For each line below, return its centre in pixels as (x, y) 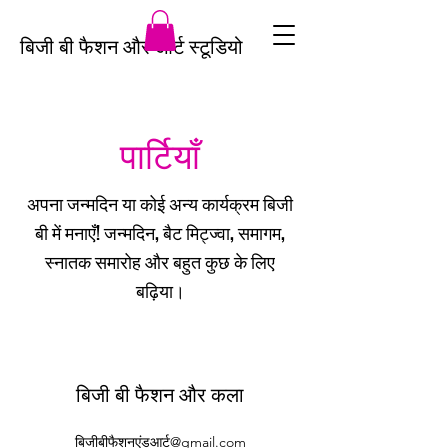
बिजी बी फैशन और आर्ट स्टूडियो (131, 44)
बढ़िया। (160, 290)
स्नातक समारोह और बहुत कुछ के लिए (160, 261)
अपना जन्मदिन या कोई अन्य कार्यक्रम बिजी (160, 203)
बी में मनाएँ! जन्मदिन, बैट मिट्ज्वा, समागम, (160, 232)
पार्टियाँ (160, 156)
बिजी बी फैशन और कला (160, 393)
